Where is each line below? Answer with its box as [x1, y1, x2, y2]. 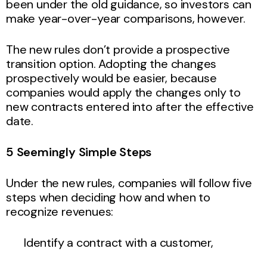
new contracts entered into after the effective [6, 98, 254, 114]
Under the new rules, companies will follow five [6, 175, 252, 191]
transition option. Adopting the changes [6, 55, 217, 72]
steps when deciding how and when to [6, 189, 210, 205]
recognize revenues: [6, 203, 114, 219]
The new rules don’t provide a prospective [6, 41, 230, 57]
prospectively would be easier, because [6, 70, 217, 86]
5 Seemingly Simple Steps [6, 144, 152, 160]
